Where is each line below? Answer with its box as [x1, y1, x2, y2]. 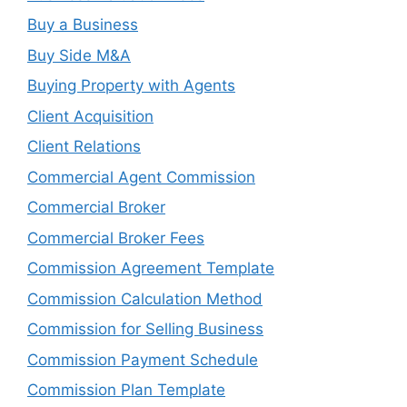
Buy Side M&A [27, 45, 131, 65]
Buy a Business [27, 15, 138, 34]
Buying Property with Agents [27, 76, 235, 94]
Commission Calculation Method [27, 289, 263, 308]
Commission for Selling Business [27, 320, 263, 338]
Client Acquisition [27, 106, 154, 125]
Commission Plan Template [27, 381, 225, 399]
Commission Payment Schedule [27, 350, 258, 369]
